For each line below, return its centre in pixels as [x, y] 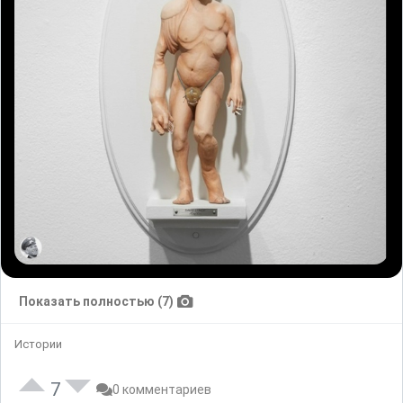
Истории [38, 345]
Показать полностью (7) [96, 302]
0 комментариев [162, 390]
